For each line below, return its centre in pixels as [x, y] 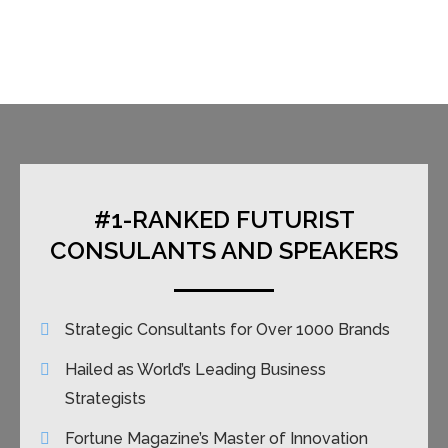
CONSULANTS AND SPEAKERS [224, 250]
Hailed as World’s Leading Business [195, 369]
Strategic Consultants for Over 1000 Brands [227, 329]
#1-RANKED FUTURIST [224, 219]
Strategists [105, 398]
